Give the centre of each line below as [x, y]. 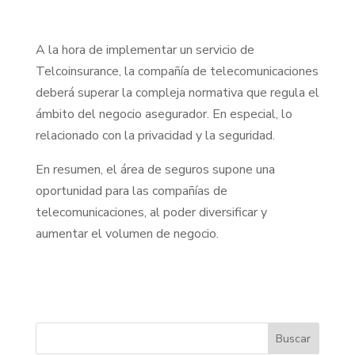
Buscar [294, 338]
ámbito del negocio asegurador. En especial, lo [164, 114]
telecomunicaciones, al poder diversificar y [151, 212]
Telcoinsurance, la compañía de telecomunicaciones [177, 71]
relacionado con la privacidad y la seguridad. [155, 135]
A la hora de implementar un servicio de [145, 50]
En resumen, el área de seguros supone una [155, 169]
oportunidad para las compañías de [131, 191]
